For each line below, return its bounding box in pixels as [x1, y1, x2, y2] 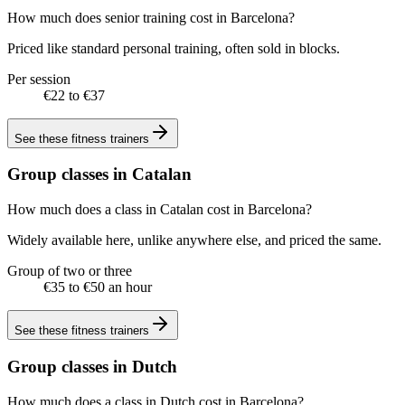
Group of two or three [7, 263, 132, 279]
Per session [7, 71, 71, 87]
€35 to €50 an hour [43, 279, 152, 296]
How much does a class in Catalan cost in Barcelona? [7, 202, 312, 218]
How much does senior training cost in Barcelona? [7, 9, 295, 25]
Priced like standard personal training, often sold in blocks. [7, 40, 340, 56]
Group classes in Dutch [7, 356, 177, 376]
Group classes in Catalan [7, 165, 192, 184]
